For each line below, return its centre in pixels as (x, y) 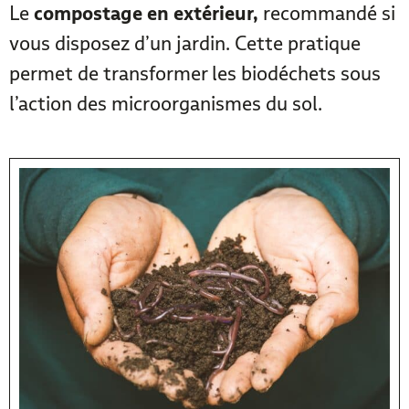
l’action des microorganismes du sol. (166, 103)
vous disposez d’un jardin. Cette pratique (185, 43)
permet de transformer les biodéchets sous (195, 73)
